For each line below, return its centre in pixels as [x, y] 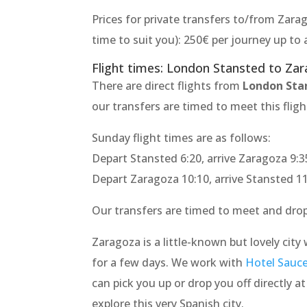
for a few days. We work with [169, 263]
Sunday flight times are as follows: [182, 138]
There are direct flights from [168, 86]
